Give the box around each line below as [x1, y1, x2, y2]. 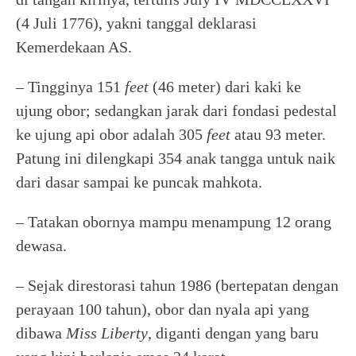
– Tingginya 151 [16, 77, 125, 95]
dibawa [16, 323, 66, 342]
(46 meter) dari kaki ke [149, 77, 301, 95]
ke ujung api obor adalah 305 [16, 125, 207, 143]
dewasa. [16, 236, 67, 254]
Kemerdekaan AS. [16, 37, 144, 56]
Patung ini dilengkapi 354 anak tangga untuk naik [16, 149, 335, 167]
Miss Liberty [66, 323, 148, 342]
